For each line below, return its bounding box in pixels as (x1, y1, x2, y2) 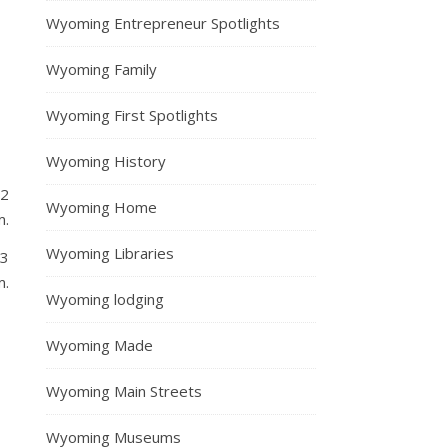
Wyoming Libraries (46, 242, 174, 263)
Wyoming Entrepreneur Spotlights (46, 12, 280, 33)
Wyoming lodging (46, 288, 164, 309)
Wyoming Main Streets (46, 380, 202, 401)
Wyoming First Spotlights (46, 104, 218, 125)
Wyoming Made (46, 334, 153, 355)
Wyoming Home (46, 196, 157, 217)
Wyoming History (46, 150, 166, 171)
